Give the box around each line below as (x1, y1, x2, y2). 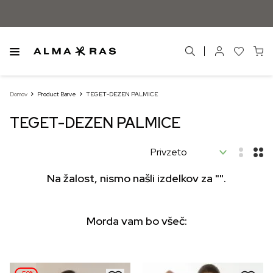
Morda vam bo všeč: (86, 214, 187, 228)
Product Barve (37, 90, 76, 98)
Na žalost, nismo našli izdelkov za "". (47, 171, 226, 185)
